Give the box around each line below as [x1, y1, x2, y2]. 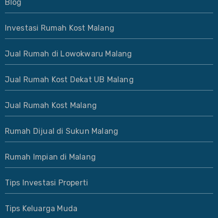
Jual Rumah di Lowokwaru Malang [4, 49, 132, 58]
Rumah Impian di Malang [4, 152, 96, 162]
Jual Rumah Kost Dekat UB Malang [4, 74, 134, 84]
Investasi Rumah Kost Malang [4, 23, 114, 33]
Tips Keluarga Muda [4, 203, 78, 213]
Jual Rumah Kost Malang [4, 100, 97, 110]
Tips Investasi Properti [4, 178, 89, 187]
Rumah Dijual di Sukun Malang [4, 126, 119, 136]
